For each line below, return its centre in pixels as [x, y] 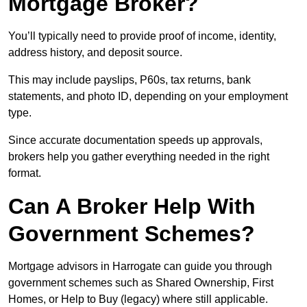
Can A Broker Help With [132, 207]
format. [25, 173]
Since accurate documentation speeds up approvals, [135, 140]
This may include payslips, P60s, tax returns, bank [130, 80]
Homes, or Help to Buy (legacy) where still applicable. [138, 299]
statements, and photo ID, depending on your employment [148, 97]
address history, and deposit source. [95, 53]
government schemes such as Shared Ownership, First [141, 283]
